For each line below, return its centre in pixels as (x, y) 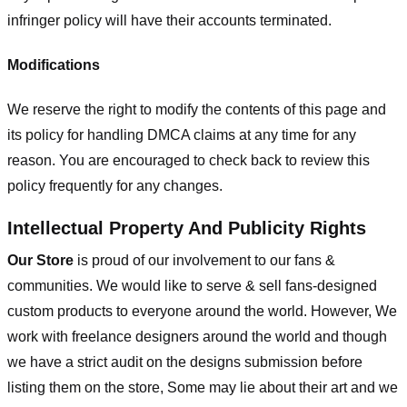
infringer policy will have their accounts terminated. (169, 20)
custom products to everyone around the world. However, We (202, 312)
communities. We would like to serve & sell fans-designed (192, 286)
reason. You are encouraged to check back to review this (189, 160)
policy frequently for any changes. (115, 185)
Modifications (54, 65)
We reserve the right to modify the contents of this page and (197, 109)
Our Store (40, 261)
